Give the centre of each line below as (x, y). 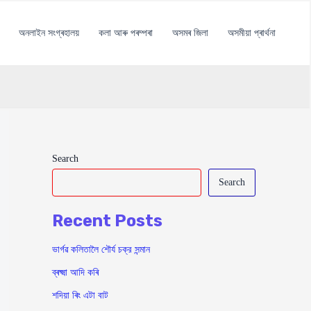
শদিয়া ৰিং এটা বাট (80, 296)
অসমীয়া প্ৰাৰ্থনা (251, 33)
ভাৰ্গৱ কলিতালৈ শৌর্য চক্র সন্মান (101, 250)
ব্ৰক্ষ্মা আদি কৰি (75, 273)
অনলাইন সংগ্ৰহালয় (49, 33)
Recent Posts (107, 220)
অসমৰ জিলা (190, 33)
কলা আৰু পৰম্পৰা (125, 33)
